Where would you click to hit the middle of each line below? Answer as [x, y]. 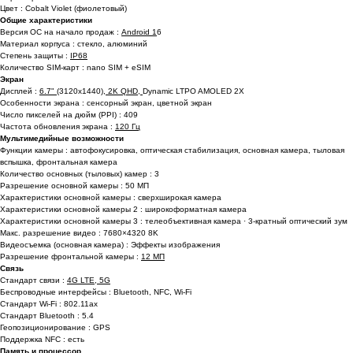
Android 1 [139, 32]
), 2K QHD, [122, 91]
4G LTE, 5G [89, 281]
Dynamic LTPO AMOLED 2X [193, 91]
